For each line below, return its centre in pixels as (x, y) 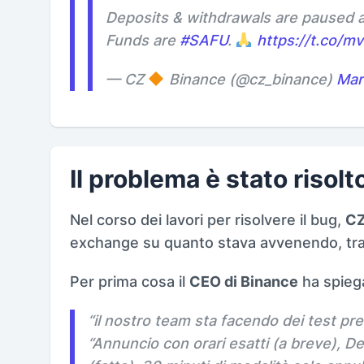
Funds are (143, 40)
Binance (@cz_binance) (250, 79)
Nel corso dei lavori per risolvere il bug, (208, 219)
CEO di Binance (244, 281)
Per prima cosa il (130, 281)
